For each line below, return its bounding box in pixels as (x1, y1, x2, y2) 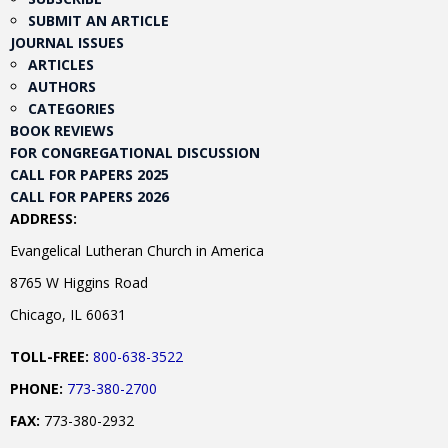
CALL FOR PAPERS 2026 (10, 186, 169, 206)
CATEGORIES (28, 98, 115, 118)
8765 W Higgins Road (10, 272, 148, 292)
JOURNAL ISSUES (10, 32, 124, 52)
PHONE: (10, 378, 63, 398)
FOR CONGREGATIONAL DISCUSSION (10, 142, 260, 162)
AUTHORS (28, 76, 96, 96)
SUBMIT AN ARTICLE (28, 10, 169, 30)
